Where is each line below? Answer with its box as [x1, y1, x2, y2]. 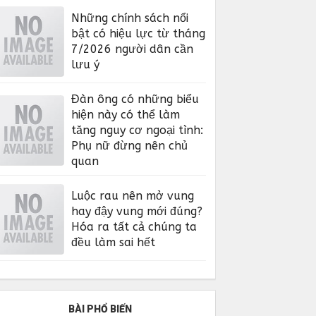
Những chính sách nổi [71, 11, 189, 25]
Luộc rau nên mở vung [71, 188, 195, 202]
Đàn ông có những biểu [71, 92, 200, 106]
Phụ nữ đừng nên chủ [71, 138, 188, 152]
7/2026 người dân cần [71, 42, 194, 56]
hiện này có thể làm [71, 107, 181, 121]
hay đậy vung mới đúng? [71, 204, 203, 218]
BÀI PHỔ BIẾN [68, 303, 132, 315]
